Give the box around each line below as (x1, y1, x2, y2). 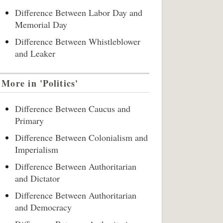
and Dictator (15, 172, 60, 184)
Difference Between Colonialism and (15, 131, 148, 143)
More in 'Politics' (1, 77, 79, 90)
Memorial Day (15, 18, 67, 30)
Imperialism (15, 143, 58, 155)
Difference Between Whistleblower (15, 35, 140, 47)
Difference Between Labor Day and (15, 6, 142, 18)
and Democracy (15, 201, 72, 213)
